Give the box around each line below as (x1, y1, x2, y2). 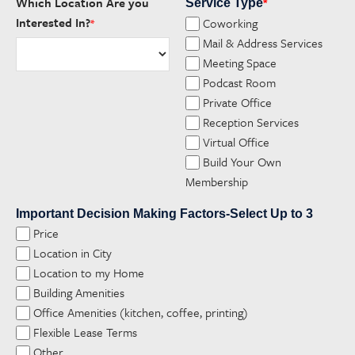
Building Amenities (33, 284, 125, 302)
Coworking (203, 14, 258, 32)
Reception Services (203, 113, 300, 132)
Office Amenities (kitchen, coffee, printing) (33, 303, 249, 322)
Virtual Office (203, 133, 270, 151)
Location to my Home (33, 264, 145, 282)
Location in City (33, 244, 113, 262)
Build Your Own (203, 153, 282, 171)
